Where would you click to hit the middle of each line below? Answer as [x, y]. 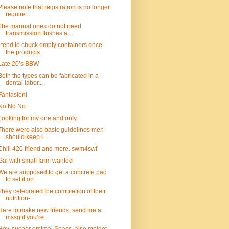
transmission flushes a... [39, 33]
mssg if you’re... [27, 217]
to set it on [19, 179]
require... [18, 14]
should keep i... [26, 137]
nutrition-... [20, 198]
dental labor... [24, 83]
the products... [25, 52]
